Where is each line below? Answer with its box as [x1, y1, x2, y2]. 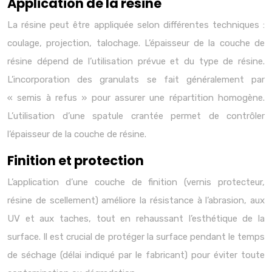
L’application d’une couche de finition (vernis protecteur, [7, 177, 265, 188]
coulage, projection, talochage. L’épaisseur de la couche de [7, 38, 265, 49]
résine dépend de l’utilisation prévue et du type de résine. [7, 56, 265, 67]
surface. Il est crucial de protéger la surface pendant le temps [7, 231, 265, 242]
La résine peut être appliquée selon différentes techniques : [7, 19, 265, 30]
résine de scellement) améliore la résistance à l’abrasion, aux [7, 195, 265, 206]
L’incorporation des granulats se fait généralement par [7, 74, 265, 85]
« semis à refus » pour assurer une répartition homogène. [7, 92, 265, 103]
